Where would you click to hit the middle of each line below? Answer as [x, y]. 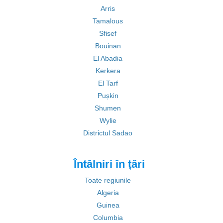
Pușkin [108, 96]
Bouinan [108, 46]
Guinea [108, 205]
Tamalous [108, 21]
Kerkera [108, 71]
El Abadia [108, 58]
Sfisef [108, 33]
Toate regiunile [108, 180]
